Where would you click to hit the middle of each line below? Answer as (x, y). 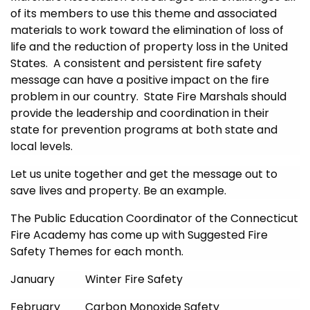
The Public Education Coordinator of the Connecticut (154, 218)
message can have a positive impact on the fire (140, 80)
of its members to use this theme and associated (144, 13)
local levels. (42, 146)
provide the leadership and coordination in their (140, 113)
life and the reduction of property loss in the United (149, 47)
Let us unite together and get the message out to (144, 174)
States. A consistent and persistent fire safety (136, 63)
